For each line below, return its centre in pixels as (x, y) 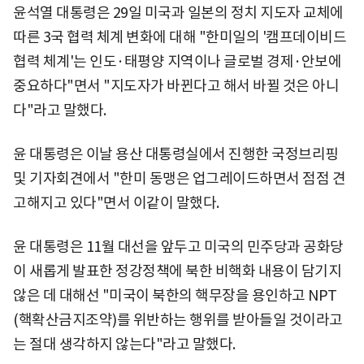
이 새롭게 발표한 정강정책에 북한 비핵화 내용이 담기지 (177, 271)
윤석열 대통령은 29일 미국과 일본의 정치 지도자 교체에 (178, 12)
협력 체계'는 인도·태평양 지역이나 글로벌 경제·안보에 (177, 61)
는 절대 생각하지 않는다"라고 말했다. (124, 344)
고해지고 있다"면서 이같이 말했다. (116, 202)
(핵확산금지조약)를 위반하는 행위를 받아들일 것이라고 (178, 319)
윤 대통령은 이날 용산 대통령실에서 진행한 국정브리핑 (176, 154)
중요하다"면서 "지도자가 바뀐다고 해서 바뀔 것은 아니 (176, 85)
